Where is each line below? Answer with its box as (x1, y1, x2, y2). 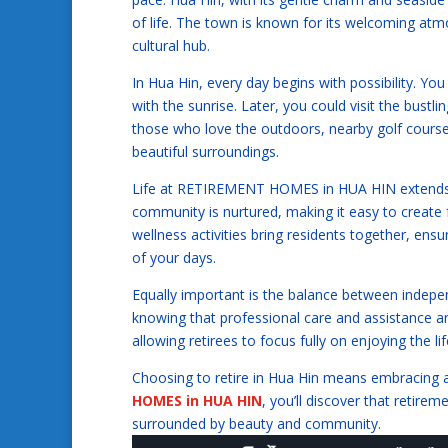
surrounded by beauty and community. (132, 414, 381, 434)
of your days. (132, 248, 216, 268)
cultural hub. (132, 36, 210, 56)
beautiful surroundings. (132, 142, 279, 162)
